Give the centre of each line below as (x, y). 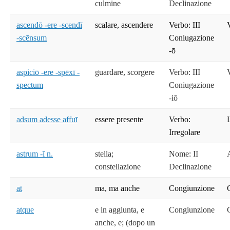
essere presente (119, 120)
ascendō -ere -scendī (49, 25)
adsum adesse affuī (47, 120)
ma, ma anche (117, 188)
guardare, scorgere (125, 72)
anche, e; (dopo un (125, 223)
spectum (30, 85)
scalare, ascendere (124, 25)
